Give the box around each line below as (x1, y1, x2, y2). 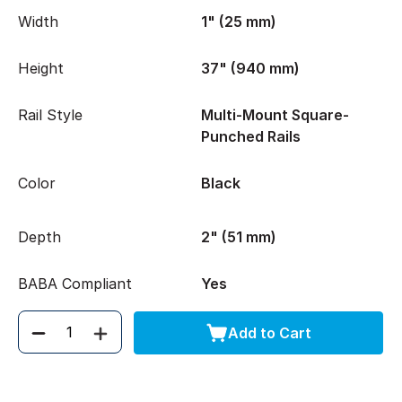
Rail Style (18, 106, 83, 124)
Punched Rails (201, 127, 301, 145)
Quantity (25, 332, 85, 351)
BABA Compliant (18, 275, 132, 293)
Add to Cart (227, 323, 311, 342)
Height (18, 59, 64, 77)
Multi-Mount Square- (201, 106, 349, 124)
